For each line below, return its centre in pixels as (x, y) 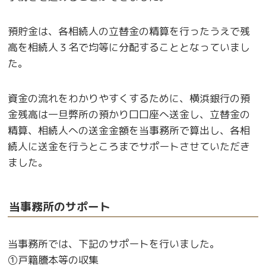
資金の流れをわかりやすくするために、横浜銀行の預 (129, 98)
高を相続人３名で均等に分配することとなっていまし (129, 47)
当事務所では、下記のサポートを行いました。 (114, 244)
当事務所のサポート (60, 206)
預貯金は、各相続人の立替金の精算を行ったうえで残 (129, 31)
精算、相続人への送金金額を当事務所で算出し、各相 (129, 130)
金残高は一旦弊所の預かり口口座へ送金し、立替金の (129, 114)
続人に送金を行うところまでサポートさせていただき (129, 146)
